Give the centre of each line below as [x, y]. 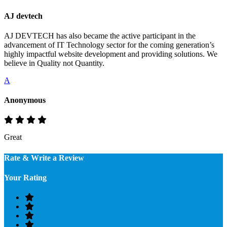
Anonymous [25, 100]
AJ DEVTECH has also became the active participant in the [100, 35]
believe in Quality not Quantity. [54, 63]
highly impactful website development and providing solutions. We [111, 54]
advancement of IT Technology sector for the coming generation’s [109, 45]
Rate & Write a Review [44, 158]
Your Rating [25, 177]
